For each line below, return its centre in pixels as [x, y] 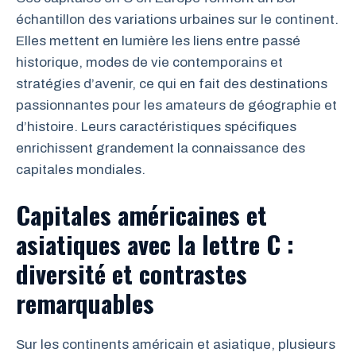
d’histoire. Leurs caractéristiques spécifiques [156, 126]
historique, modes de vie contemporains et [149, 62]
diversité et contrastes [132, 273]
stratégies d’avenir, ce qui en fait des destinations [172, 83]
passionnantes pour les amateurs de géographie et [176, 105]
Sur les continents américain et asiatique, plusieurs [176, 344]
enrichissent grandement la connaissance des [161, 148]
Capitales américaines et [141, 215]
